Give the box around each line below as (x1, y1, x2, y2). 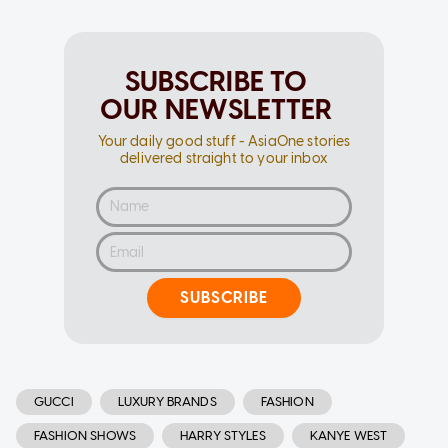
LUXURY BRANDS (117, 393, 217, 409)
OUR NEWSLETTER (99, 91, 333, 126)
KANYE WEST (309, 427, 388, 443)
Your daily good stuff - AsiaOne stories (97, 132, 351, 150)
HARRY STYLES (179, 427, 266, 443)
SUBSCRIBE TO (124, 63, 308, 98)
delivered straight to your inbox (120, 149, 328, 167)
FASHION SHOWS (34, 427, 136, 443)
